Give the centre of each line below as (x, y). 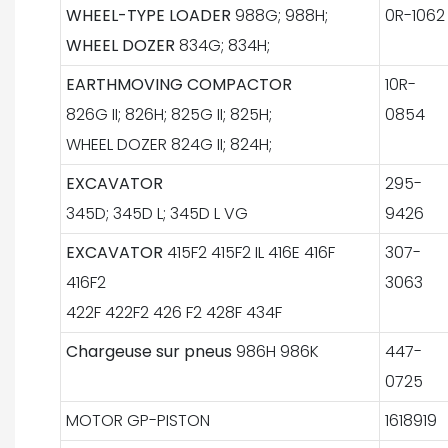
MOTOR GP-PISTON (137, 420)
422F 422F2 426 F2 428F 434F (173, 312)
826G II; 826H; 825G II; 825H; (168, 114)
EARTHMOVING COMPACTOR (178, 84)
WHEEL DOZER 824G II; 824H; (168, 144)
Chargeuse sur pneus (150, 351)
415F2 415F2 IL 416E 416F (250, 252)
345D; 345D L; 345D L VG (156, 213)
